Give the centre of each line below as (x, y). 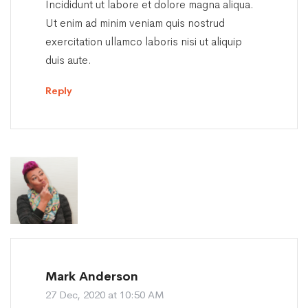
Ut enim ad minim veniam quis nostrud (135, 23)
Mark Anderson (92, 277)
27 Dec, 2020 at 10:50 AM (105, 295)
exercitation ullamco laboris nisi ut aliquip (144, 42)
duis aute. (68, 60)
